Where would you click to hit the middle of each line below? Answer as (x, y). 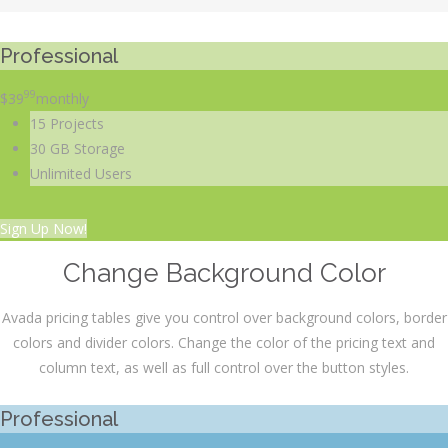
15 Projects (67, 123)
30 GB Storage (77, 148)
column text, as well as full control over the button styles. (224, 367)
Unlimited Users (81, 173)
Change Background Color (224, 272)
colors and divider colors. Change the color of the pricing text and (224, 342)
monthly (62, 98)
